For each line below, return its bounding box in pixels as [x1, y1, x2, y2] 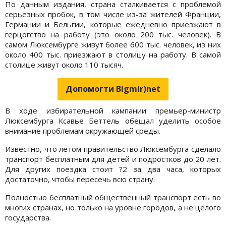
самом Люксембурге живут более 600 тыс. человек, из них [5, 39, 221, 49]
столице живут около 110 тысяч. [5, 59, 123, 70]
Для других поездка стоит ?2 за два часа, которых [5, 163, 221, 174]
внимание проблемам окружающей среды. [5, 125, 160, 136]
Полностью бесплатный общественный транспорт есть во [5, 192, 221, 202]
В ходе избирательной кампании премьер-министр [5, 105, 221, 116]
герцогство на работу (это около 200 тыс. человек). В [5, 29, 221, 39]
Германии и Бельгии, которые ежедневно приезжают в [5, 19, 221, 29]
